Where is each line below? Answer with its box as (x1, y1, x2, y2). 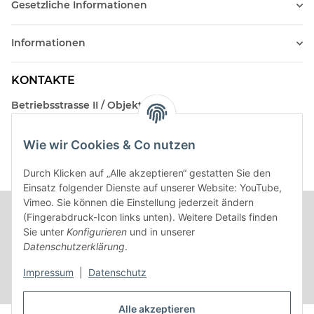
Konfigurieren (67, 226, 127, 238)
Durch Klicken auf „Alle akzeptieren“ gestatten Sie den (23, 167, 271, 179)
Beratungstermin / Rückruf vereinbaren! (11, 154, 219, 168)
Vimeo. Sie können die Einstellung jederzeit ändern (23, 196, 254, 209)
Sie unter (23, 226, 67, 238)
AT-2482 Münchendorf (11, 114, 125, 127)
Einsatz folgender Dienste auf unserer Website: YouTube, (23, 182, 282, 194)
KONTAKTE (11, 74, 75, 88)
